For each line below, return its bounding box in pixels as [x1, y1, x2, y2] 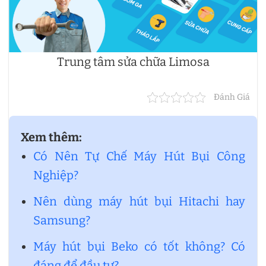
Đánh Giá [214, 92, 250, 103]
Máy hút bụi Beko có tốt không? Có [33, 239, 245, 254]
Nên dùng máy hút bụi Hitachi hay [33, 194, 245, 209]
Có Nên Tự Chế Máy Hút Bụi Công [33, 149, 245, 164]
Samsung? [33, 213, 93, 228]
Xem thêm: [21, 130, 82, 145]
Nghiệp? [33, 168, 78, 183]
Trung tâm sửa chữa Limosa [56, 55, 210, 69]
